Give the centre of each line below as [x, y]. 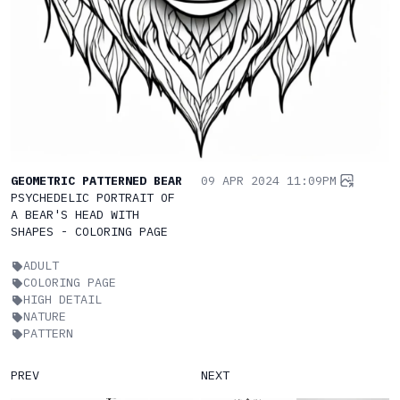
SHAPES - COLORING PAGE [89, 232]
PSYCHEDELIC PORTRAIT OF [93, 198]
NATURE [45, 317]
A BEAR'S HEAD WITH [75, 215]
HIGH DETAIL [62, 300]
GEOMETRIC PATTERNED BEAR [96, 181]
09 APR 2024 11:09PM [269, 181]
